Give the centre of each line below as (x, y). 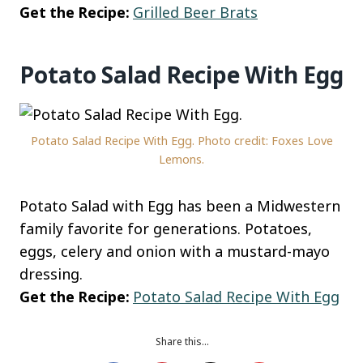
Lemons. (181, 159)
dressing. (51, 273)
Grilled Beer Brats (195, 12)
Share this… (181, 341)
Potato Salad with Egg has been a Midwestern (180, 205)
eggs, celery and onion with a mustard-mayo (175, 251)
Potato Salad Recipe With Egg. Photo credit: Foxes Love (181, 140)
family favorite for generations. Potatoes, (166, 228)
